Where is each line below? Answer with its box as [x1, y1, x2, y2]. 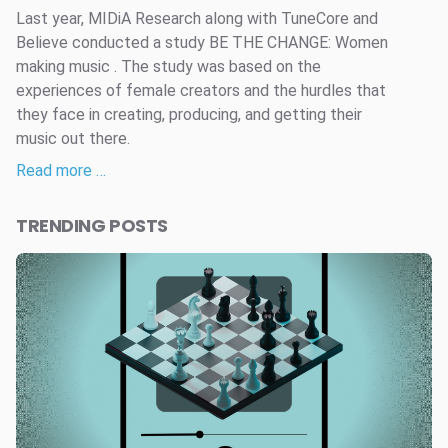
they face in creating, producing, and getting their [16, 104, 362, 124]
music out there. [16, 128, 130, 148]
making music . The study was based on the [16, 56, 321, 76]
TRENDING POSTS [16, 212, 168, 238]
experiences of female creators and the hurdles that [16, 80, 386, 100]
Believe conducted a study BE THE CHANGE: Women [16, 32, 388, 52]
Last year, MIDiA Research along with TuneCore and [16, 8, 378, 28]
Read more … [16, 160, 106, 180]
